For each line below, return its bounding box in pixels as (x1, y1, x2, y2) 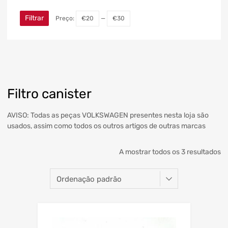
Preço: (55, 15, 76, 22)
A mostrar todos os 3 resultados (119, 148, 221, 157)
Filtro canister (7, 86, 92, 102)
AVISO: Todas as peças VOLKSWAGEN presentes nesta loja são (7, 111, 209, 120)
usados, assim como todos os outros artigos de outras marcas (7, 122, 206, 131)
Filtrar (25, 14, 44, 23)
